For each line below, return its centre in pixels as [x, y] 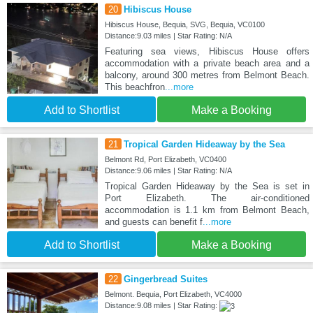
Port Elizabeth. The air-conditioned [207, 198]
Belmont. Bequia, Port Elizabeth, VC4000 [173, 294]
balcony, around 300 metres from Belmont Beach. [207, 75]
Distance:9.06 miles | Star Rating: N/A [168, 171]
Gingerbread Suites [165, 279]
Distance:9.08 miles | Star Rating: [162, 306]
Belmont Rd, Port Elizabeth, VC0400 [165, 160]
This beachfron [134, 87]
